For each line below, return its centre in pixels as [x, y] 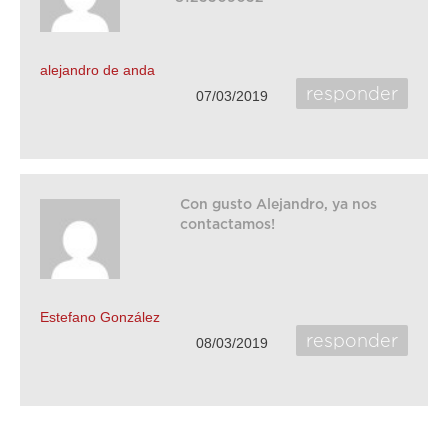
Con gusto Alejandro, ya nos [278, 204]
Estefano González [100, 317]
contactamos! [227, 224]
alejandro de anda [97, 70]
